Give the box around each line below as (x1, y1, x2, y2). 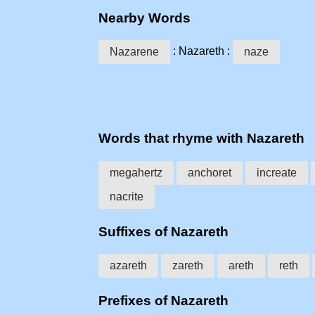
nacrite (110, 190, 143, 202)
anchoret (188, 166, 231, 179)
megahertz (110, 166, 162, 179)
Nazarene (110, 46, 159, 58)
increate (257, 166, 297, 179)
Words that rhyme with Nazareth (98, 131, 304, 146)
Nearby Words (98, 10, 191, 25)
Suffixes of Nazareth (98, 224, 229, 239)
